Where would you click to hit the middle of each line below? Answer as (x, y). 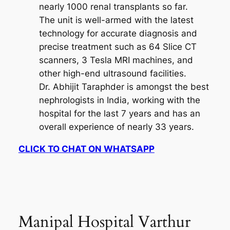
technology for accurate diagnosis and (118, 34)
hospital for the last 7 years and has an (119, 114)
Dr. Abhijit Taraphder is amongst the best (124, 87)
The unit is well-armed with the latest (116, 20)
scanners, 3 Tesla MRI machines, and (116, 60)
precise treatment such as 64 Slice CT (118, 47)
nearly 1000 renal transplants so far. (113, 7)
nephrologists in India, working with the (119, 100)
